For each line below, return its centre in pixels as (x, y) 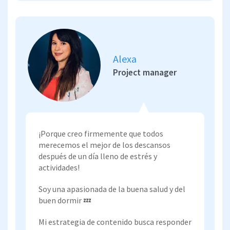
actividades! (59, 167)
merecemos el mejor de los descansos (104, 145)
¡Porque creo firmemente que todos (101, 133)
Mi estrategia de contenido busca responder (115, 222)
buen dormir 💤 (65, 200)
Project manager (145, 72)
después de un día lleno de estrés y (98, 156)
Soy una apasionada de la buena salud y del (112, 189)
